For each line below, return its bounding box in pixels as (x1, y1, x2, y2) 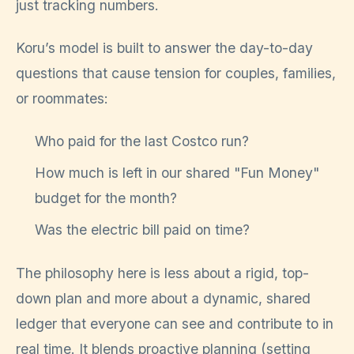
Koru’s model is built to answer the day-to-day (16, 40, 313, 57)
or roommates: (16, 90, 108, 107)
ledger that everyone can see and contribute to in (16, 314, 333, 332)
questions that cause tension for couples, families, (16, 65, 336, 82)
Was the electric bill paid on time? (35, 221, 250, 239)
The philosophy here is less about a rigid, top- (16, 264, 309, 281)
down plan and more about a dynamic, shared (16, 289, 311, 307)
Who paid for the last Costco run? (35, 133, 249, 150)
